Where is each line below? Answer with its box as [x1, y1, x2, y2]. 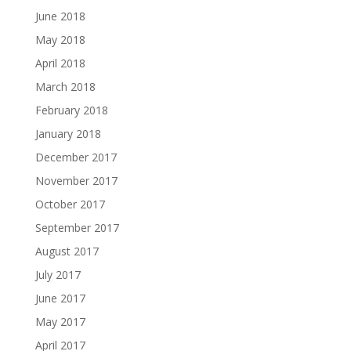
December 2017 [34, 149, 117, 165]
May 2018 [34, 31, 85, 47]
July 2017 [34, 266, 81, 282]
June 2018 [34, 8, 85, 24]
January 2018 [34, 125, 101, 141]
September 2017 [34, 219, 119, 235]
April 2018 [34, 55, 85, 71]
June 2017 [34, 290, 85, 306]
